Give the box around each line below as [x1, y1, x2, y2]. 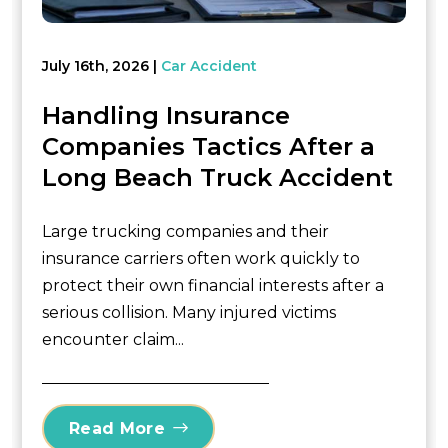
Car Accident [161, 57, 257, 75]
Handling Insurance [42, 101, 290, 130]
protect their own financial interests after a [42, 276, 384, 295]
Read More [69, 418, 165, 438]
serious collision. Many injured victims [42, 303, 336, 322]
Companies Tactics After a [42, 132, 375, 161]
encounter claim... [42, 330, 184, 349]
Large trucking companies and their [42, 222, 329, 241]
